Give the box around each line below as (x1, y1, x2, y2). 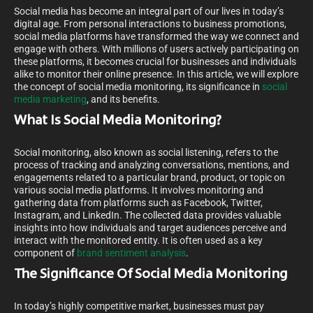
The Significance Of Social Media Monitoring (14, 268, 287, 282)
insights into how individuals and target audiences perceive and (14, 222, 286, 234)
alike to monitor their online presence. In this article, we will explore (14, 68, 298, 80)
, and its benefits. (87, 94, 160, 105)
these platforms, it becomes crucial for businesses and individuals (14, 56, 296, 68)
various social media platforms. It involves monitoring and (14, 184, 263, 196)
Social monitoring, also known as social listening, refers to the (14, 147, 278, 159)
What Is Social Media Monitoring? (14, 114, 221, 129)
